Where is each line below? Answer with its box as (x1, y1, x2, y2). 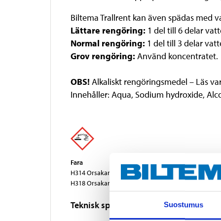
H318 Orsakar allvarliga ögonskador (71, 179, 175, 188)
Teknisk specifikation (71, 199, 151, 211)
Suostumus (163, 200, 204, 209)
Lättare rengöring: (71, 24, 146, 36)
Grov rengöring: (71, 50, 135, 62)
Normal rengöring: (71, 37, 147, 49)
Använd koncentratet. (135, 50, 218, 62)
